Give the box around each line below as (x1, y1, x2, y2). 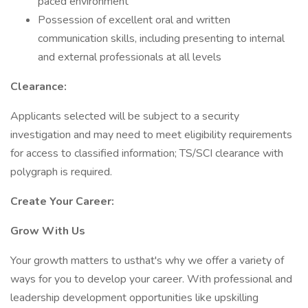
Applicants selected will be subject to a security (10, 109, 239, 124)
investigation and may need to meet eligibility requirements (10, 127, 292, 142)
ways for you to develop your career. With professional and (10, 272, 292, 287)
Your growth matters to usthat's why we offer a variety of (10, 253, 284, 268)
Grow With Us (10, 223, 85, 239)
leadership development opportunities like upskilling (10, 290, 258, 305)
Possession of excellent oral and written (38, 12, 230, 27)
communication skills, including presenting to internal (38, 31, 285, 46)
